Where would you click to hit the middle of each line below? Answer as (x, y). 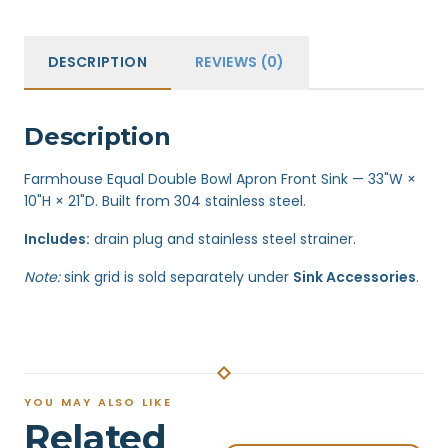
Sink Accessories (354, 277)
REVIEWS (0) (239, 62)
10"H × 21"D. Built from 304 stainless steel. (165, 201)
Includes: (57, 239)
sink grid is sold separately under (176, 277)
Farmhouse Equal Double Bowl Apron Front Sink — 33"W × (220, 179)
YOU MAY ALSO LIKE (98, 402)
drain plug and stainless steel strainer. (223, 239)
